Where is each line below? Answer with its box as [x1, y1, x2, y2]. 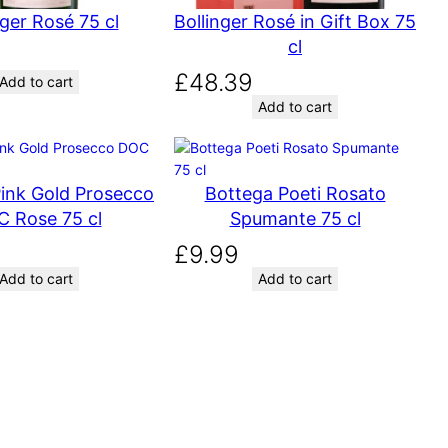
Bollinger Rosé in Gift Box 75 [174, 11, 416, 33]
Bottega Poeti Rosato [204, 182, 386, 204]
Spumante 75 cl [229, 207, 361, 229]
